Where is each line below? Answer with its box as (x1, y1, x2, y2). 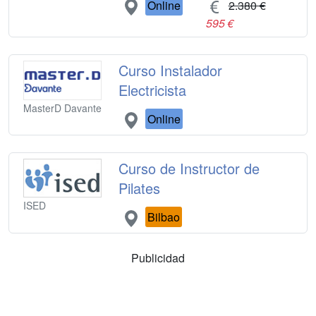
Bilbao (147, 208, 181, 225)
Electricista (119, 79, 187, 100)
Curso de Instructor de (119, 157, 260, 178)
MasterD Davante (23, 100, 102, 115)
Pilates (119, 177, 161, 198)
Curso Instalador (119, 59, 223, 80)
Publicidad (131, 249, 185, 266)
